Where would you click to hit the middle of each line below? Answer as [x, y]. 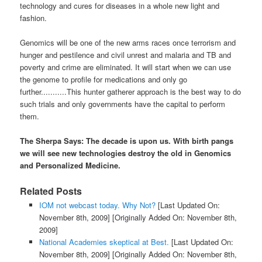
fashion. [34, 18]
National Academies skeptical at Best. [104, 242]
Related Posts [51, 191]
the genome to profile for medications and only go [104, 80]
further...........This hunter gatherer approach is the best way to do [131, 92]
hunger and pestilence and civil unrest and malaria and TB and [126, 55]
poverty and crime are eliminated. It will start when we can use [126, 67]
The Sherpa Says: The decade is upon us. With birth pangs [127, 141]
